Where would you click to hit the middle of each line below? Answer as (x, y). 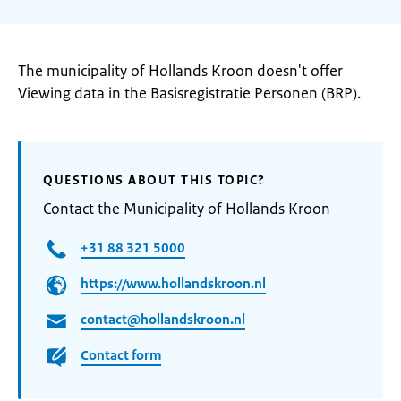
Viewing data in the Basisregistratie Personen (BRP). (189, 93)
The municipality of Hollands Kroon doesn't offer (180, 71)
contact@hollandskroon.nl (163, 320)
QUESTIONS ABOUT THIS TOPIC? (154, 180)
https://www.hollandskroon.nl (173, 284)
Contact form (121, 355)
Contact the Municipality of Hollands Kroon (187, 209)
